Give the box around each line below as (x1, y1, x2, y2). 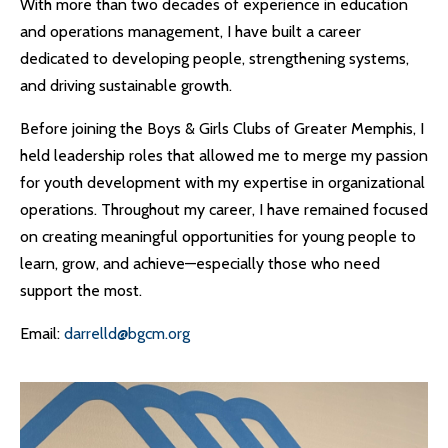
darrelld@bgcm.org (64, 324, 190, 343)
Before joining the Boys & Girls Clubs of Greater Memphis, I (20, 119, 424, 138)
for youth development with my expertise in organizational (20, 173, 425, 192)
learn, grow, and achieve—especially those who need (20, 254, 380, 273)
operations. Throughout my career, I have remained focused (20, 200, 428, 219)
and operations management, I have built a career (20, 22, 361, 41)
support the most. (20, 281, 142, 300)
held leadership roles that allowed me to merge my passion (20, 146, 428, 165)
